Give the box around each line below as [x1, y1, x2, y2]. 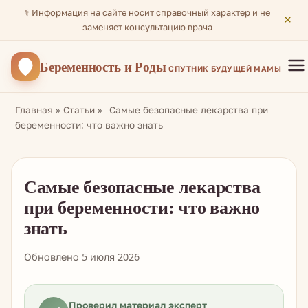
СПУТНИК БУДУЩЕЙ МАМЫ [168, 63, 282, 74]
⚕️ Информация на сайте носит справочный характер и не [25, 6, 270, 19]
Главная [15, 103, 53, 116]
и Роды [124, 57, 166, 76]
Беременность [40, 57, 124, 76]
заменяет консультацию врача [82, 21, 212, 33]
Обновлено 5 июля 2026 [24, 250, 140, 263]
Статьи [63, 103, 95, 116]
